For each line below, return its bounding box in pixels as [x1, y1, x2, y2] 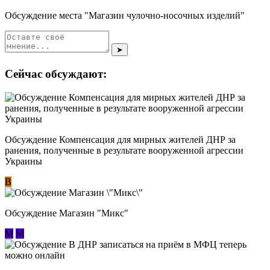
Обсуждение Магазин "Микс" [5, 207, 128, 218]
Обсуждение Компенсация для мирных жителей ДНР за [5, 134, 236, 145]
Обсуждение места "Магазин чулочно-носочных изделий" [5, 10, 245, 21]
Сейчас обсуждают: [5, 67, 107, 81]
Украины [5, 155, 42, 166]
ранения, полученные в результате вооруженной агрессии [5, 145, 243, 155]
